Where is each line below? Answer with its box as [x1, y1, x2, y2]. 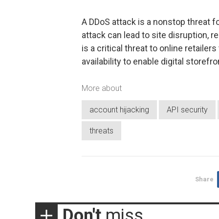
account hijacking [89, 105, 149, 114]
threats [89, 126, 113, 135]
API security [167, 105, 208, 114]
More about [82, 84, 122, 93]
